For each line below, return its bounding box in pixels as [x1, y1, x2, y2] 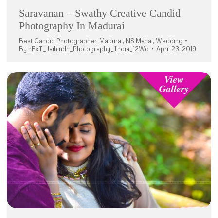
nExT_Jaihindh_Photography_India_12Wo [28, 45, 149, 53]
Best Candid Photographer [19, 37, 96, 45]
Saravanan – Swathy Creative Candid [19, 7, 181, 19]
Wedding [156, 37, 182, 45]
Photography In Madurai [19, 19, 125, 32]
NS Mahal [126, 37, 153, 45]
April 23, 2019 [156, 45, 196, 53]
